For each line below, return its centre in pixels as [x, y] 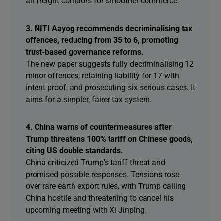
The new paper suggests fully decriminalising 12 [110, 64]
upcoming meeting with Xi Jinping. [86, 210]
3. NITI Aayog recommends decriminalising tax [109, 28]
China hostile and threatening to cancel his [100, 198]
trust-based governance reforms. [85, 52]
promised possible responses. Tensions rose [102, 174]
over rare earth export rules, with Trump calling [106, 186]
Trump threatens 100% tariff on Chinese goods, [109, 139]
